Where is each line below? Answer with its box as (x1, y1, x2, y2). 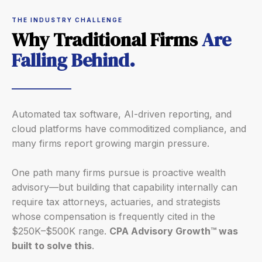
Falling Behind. (12, 47, 135, 73)
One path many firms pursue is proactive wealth (12, 167, 226, 178)
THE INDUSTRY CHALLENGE (12, 16, 123, 23)
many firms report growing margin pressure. (12, 137, 209, 149)
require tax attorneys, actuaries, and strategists (12, 196, 220, 208)
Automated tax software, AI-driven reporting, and (12, 108, 232, 120)
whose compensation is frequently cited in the (12, 211, 215, 222)
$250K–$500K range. (12, 225, 109, 237)
